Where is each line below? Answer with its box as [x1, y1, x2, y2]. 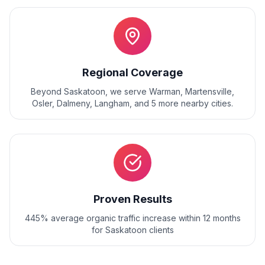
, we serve [105, 86, 149, 96]
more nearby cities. [156, 98, 233, 108]
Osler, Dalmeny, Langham [32, 98, 130, 108]
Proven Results [93, 193, 172, 205]
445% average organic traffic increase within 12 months [24, 213, 241, 223]
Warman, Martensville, [149, 86, 234, 96]
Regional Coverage [82, 66, 183, 79]
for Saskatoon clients [91, 225, 174, 235]
